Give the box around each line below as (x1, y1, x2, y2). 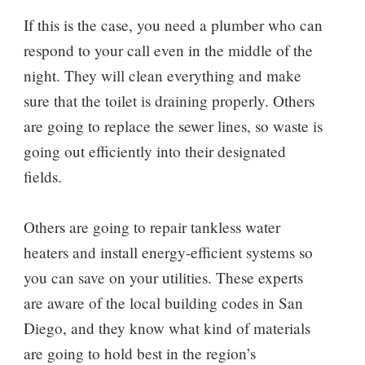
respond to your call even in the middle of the (23, 39, 313, 60)
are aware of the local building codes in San (23, 292, 303, 313)
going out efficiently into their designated (23, 140, 286, 161)
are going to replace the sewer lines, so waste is (23, 115, 323, 136)
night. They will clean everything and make (23, 64, 301, 86)
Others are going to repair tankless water (23, 216, 280, 237)
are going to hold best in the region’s (23, 342, 256, 363)
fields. (23, 165, 62, 187)
